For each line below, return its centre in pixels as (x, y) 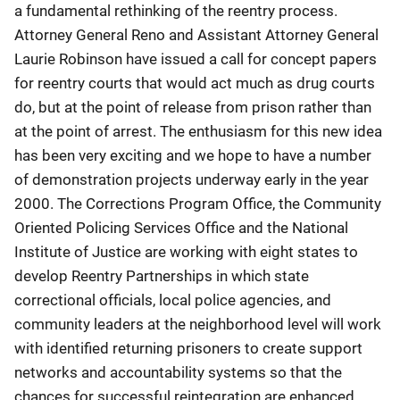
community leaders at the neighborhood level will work (198, 324)
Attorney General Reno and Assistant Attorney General (196, 35)
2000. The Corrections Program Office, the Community (198, 204)
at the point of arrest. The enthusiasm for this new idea (198, 131)
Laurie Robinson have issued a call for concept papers (196, 59)
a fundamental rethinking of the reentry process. (176, 11)
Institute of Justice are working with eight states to (186, 252)
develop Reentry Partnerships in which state (162, 276)
